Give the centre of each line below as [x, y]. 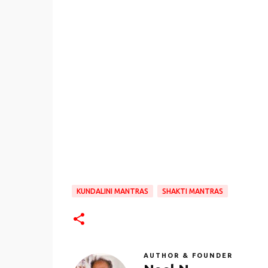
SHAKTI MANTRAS [192, 191]
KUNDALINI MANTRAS [112, 191]
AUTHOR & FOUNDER [188, 256]
